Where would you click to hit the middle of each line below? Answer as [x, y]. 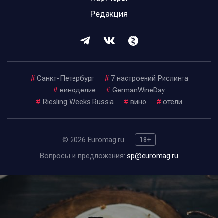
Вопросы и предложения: [83, 156]
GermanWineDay [139, 90]
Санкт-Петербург [65, 79]
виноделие [78, 90]
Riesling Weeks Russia [78, 102]
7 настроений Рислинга [149, 79]
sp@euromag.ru [153, 156]
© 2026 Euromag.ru [94, 140]
